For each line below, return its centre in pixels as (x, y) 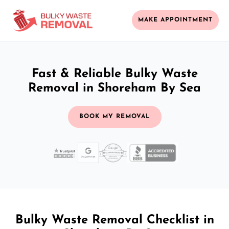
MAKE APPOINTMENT (175, 20)
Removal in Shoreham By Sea (114, 88)
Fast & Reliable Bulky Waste (114, 74)
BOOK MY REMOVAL (114, 116)
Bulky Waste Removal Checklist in (114, 220)
